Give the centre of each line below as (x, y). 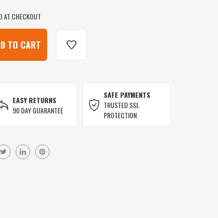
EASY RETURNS (34, 100)
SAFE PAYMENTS (127, 95)
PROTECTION (120, 115)
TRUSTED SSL (122, 105)
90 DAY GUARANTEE (38, 110)
